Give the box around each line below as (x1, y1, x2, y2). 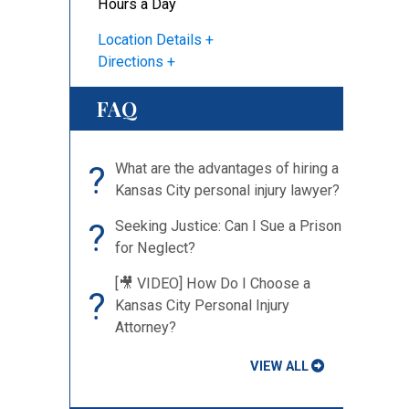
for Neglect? (115, 239, 195, 257)
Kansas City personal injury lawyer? (115, 182, 340, 199)
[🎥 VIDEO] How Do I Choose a (115, 275, 310, 292)
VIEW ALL (250, 358, 309, 374)
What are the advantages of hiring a (115, 160, 339, 177)
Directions (98, 53, 163, 70)
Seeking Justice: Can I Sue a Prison (115, 217, 341, 235)
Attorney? (115, 319, 176, 336)
